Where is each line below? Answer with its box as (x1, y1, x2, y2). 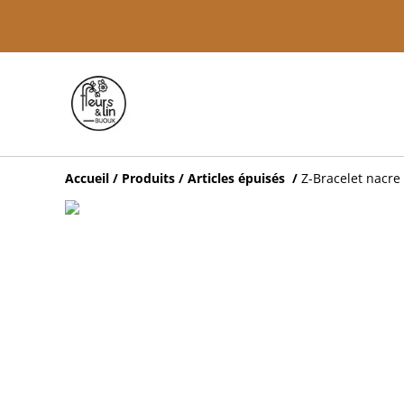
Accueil (65, 170, 109, 187)
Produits (122, 170, 175, 187)
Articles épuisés (188, 170, 289, 187)
